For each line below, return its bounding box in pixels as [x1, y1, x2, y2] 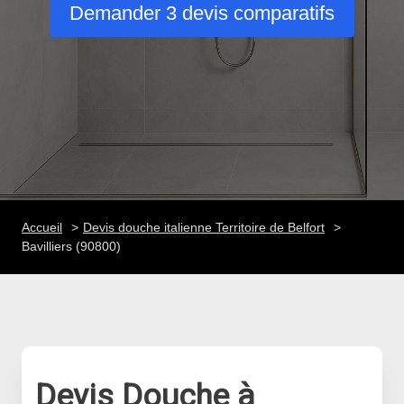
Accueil [22, 220, 62, 234]
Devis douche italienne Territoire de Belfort [83, 220, 325, 234]
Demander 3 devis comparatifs [69, 2, 335, 25]
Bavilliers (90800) [22, 239, 121, 253]
